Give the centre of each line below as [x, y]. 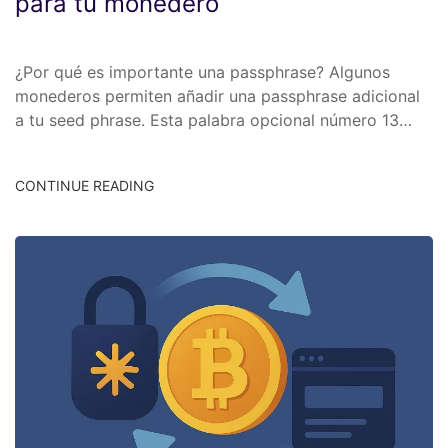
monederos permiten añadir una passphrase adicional [217, 95]
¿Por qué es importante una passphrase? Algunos [202, 71]
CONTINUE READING [84, 185]
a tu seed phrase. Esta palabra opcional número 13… [213, 119]
